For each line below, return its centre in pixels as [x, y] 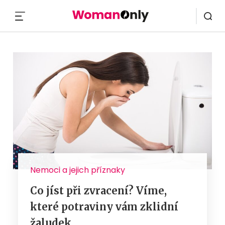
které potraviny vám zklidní [104, 206]
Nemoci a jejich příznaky [78, 170]
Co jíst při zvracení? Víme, [98, 190]
